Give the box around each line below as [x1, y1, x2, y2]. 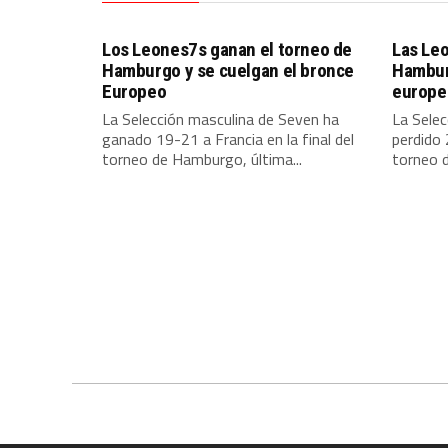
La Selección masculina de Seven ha [102, 106, 339, 131]
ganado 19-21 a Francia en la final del [102, 126, 354, 151]
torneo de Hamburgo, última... [102, 146, 302, 171]
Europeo [102, 79, 167, 103]
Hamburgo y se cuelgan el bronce [102, 58, 355, 82]
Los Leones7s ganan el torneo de [102, 37, 353, 61]
